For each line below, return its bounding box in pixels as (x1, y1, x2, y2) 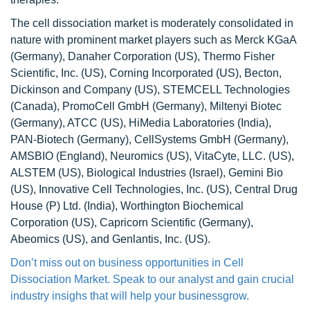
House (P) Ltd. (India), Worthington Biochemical (10, 200, 244, 212)
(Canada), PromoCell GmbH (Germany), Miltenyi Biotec (10, 100, 282, 112)
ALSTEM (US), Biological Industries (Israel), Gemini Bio (10, 167, 283, 179)
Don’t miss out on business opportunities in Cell (10, 257, 244, 268)
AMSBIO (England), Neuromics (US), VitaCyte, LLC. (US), (10, 150, 294, 162)
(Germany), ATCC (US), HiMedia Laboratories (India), (10, 117, 271, 129)
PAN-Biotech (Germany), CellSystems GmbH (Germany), (10, 134, 289, 145)
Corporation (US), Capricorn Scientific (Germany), (10, 217, 253, 228)
